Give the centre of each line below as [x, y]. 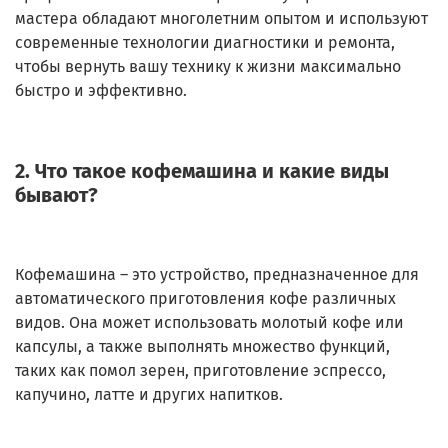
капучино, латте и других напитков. [149, 395]
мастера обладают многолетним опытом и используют [221, 19]
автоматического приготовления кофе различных [205, 299]
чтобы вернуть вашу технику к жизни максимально [208, 67]
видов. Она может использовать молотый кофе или [209, 323]
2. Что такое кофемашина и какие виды [202, 171]
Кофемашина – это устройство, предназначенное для [217, 275]
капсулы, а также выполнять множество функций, [202, 347]
